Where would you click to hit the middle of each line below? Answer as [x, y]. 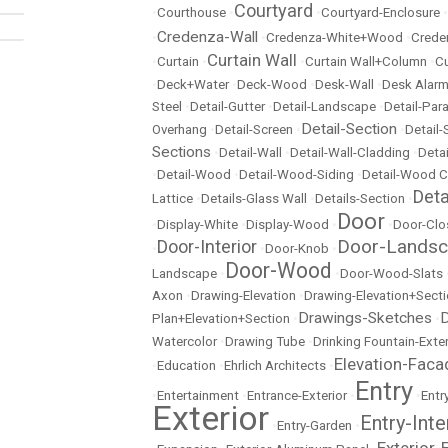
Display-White [197, 224]
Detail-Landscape [324, 106]
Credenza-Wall [207, 37]
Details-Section [360, 198]
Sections [181, 152]
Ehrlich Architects [275, 365]
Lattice [172, 198]
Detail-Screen [254, 129]
